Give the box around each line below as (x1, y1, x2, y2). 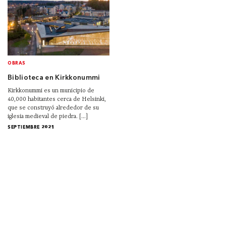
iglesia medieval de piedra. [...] (8, 112, 88, 120)
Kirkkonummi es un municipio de (8, 87, 94, 94)
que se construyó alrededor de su (8, 104, 99, 111)
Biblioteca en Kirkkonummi (8, 74, 100, 81)
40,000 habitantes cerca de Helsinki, (8, 95, 106, 103)
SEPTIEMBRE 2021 (8, 125, 54, 130)
